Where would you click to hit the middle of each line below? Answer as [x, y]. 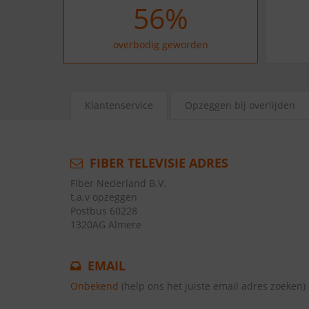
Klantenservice [119, 105]
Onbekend [94, 286]
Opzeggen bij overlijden [240, 105]
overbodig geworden [161, 44]
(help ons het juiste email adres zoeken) [213, 286]
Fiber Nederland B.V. [118, 183]
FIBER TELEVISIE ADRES [157, 163]
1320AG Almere [106, 225]
